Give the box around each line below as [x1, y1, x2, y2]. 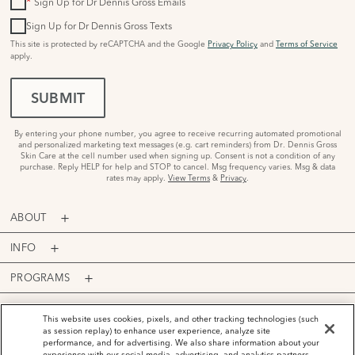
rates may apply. [106, 173, 168, 184]
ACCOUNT [10, 301, 63, 315]
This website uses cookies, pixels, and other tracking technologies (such [43, 314, 319, 324]
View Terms [168, 173, 210, 184]
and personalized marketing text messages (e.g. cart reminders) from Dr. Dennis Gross [18, 139, 337, 151]
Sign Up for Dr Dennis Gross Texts [26, 20, 172, 32]
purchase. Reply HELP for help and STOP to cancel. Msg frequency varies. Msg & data [20, 162, 335, 173]
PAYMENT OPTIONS [128, 327, 227, 338]
